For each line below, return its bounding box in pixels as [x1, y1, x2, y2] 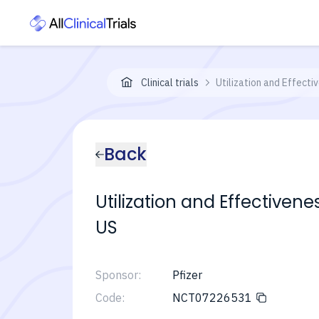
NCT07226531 [172, 291, 252, 305]
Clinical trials [141, 76, 199, 89]
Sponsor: [95, 268, 141, 282]
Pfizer [172, 268, 202, 282]
